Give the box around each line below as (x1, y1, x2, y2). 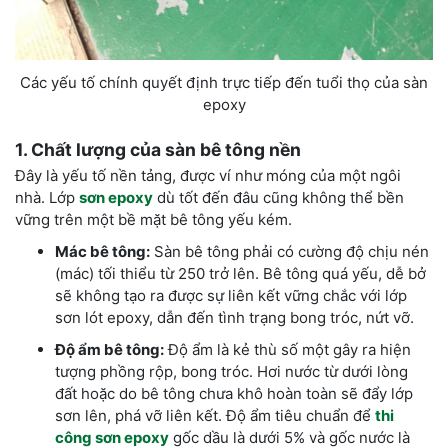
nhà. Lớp (15, 187, 79, 207)
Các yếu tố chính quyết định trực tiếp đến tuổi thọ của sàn (20, 73, 428, 93)
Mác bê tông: (55, 241, 150, 261)
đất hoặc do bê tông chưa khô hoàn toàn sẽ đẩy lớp (55, 383, 413, 403)
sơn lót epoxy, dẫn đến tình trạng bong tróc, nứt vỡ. (55, 307, 414, 327)
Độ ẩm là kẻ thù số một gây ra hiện (164, 339, 411, 359)
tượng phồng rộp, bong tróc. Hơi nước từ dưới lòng (55, 361, 408, 381)
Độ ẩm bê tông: (55, 339, 164, 359)
